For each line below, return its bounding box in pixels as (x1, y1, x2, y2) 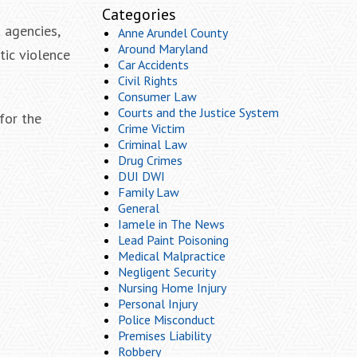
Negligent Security (118, 264, 216, 280)
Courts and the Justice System (118, 104, 279, 120)
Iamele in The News (118, 216, 225, 232)
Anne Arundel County (118, 25, 228, 41)
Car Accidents (118, 57, 189, 73)
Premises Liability (118, 328, 211, 343)
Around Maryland (118, 41, 208, 57)
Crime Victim (118, 120, 185, 136)
